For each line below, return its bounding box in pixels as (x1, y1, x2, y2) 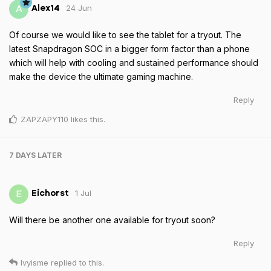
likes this (68, 114, 103, 124)
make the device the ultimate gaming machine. (9, 71, 193, 82)
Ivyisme (21, 257, 48, 267)
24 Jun (66, 3, 92, 13)
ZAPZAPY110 (21, 114, 68, 124)
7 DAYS (9, 150, 36, 160)
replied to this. (48, 257, 104, 267)
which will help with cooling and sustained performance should (9, 57, 258, 68)
